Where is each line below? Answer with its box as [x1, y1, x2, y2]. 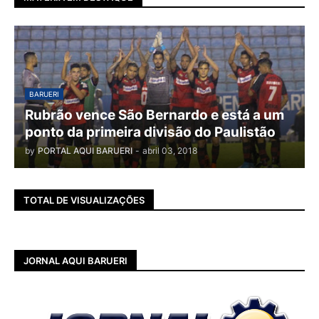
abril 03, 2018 [142, 145, 197, 157]
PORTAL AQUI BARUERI [38, 145, 132, 157]
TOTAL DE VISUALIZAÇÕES [23, 194, 145, 206]
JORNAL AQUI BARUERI [23, 254, 127, 266]
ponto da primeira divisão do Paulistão [25, 124, 276, 141]
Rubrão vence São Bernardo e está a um [25, 107, 284, 124]
